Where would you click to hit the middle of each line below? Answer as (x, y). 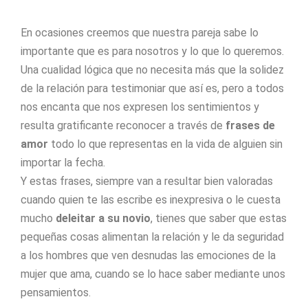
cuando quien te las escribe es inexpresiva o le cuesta (151, 200)
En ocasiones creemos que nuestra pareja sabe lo (140, 33)
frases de (250, 125)
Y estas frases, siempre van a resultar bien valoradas (147, 181)
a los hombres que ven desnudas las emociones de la (148, 255)
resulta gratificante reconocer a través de (123, 125)
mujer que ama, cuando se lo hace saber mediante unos (153, 274)
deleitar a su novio (103, 218)
